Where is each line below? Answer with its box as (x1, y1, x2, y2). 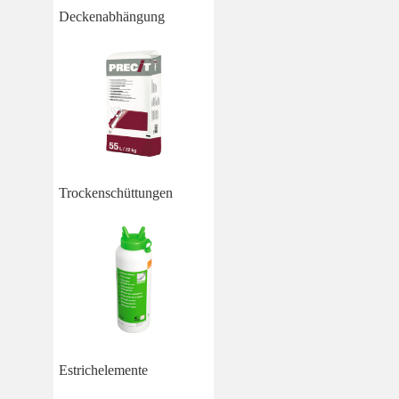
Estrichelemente (59, 362, 148, 379)
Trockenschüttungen (59, 185, 173, 201)
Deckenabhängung (59, 8, 165, 24)
